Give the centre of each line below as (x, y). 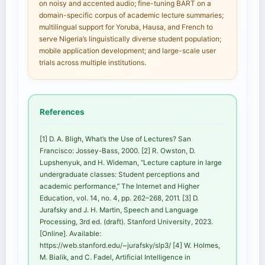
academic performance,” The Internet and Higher (119, 187)
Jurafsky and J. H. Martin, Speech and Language (119, 210)
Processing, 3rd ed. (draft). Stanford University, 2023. (126, 222)
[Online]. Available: (70, 234)
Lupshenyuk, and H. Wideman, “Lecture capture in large (131, 163)
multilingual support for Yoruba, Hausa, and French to (126, 27)
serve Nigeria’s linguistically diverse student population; (130, 39)
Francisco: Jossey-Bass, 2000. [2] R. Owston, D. (117, 151)
